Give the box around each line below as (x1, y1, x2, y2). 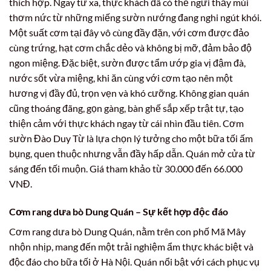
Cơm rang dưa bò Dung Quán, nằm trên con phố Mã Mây (9, 225, 246, 237)
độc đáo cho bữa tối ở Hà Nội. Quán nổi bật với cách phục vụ (9, 255, 260, 267)
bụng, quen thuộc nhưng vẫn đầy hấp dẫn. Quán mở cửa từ (9, 147, 255, 159)
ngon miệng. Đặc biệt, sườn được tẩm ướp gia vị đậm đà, (9, 56, 246, 68)
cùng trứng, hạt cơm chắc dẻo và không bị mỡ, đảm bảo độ (9, 41, 252, 53)
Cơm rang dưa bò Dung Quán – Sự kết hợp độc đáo (9, 205, 228, 217)
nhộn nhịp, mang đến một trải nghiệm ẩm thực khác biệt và (9, 240, 253, 252)
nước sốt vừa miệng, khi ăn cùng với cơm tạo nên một (9, 71, 233, 83)
